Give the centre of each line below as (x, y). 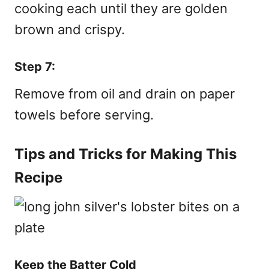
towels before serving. (84, 114)
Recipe (38, 177)
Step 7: (35, 66)
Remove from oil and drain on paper (125, 93)
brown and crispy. (70, 29)
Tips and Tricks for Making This (125, 154)
